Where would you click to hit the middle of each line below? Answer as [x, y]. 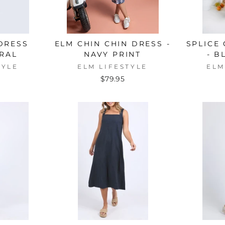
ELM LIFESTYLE [113, 66]
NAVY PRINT [112, 54]
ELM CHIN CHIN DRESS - [113, 43]
